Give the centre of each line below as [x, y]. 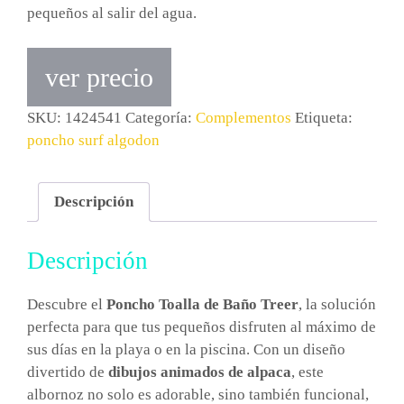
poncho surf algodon [93, 140]
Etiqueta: [324, 117]
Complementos [243, 117]
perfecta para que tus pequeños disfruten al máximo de [202, 327]
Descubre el [67, 305]
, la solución [337, 305]
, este [308, 372]
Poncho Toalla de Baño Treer [202, 305]
